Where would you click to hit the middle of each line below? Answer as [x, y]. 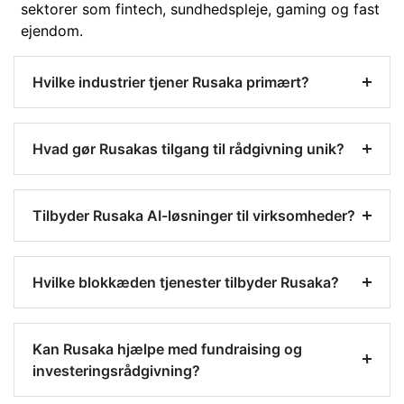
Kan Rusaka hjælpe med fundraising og [167, 349]
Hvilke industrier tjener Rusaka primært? [171, 83]
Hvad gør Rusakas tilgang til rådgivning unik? [188, 149]
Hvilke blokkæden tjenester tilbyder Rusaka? [186, 283]
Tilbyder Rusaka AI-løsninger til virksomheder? [194, 216]
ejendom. [52, 31]
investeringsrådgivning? [116, 371]
